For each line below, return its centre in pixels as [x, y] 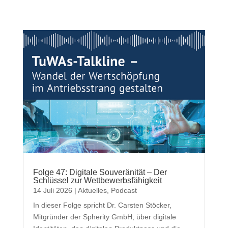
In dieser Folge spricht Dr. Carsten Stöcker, [102, 205]
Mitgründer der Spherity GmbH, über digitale [104, 217]
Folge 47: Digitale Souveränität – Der [100, 172]
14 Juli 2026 [52, 190]
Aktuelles [92, 190]
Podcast [124, 190]
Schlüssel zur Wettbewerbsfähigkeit [97, 180]
